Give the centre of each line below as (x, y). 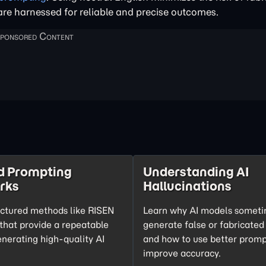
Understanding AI (196, 172)
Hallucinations (187, 186)
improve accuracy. (182, 253)
